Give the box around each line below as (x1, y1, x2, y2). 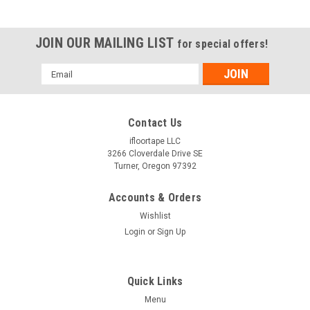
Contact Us (127, 116, 183, 130)
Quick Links (127, 275, 183, 289)
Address (41, 79, 78, 91)
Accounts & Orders (108, 191, 202, 205)
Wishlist (139, 211, 171, 221)
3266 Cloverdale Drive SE (107, 149, 203, 159)
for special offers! (177, 37, 268, 51)
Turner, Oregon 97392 (113, 161, 197, 172)
